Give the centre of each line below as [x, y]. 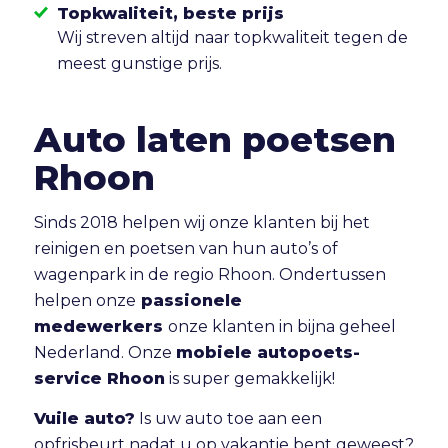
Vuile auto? [84, 418]
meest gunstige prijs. [139, 63]
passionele [188, 301]
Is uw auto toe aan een [228, 418]
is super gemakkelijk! [249, 379]
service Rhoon [99, 379]
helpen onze [84, 301]
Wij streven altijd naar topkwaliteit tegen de [232, 37]
